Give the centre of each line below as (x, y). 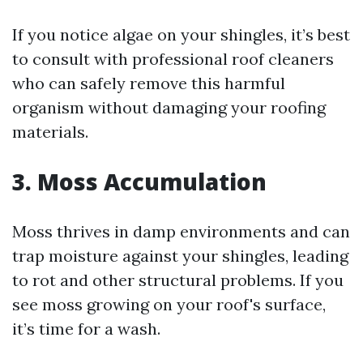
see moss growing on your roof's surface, (169, 304)
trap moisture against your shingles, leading (180, 256)
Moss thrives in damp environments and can (181, 231)
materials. (50, 132)
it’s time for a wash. (86, 329)
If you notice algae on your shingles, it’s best (181, 34)
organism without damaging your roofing (169, 107)
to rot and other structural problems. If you (178, 280)
